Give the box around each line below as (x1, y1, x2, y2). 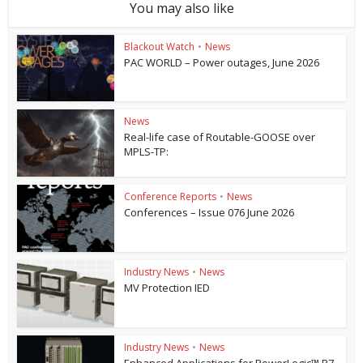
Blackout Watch (124, 39, 195, 53)
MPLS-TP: (124, 144, 169, 160)
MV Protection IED (124, 280, 211, 295)
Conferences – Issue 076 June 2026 (124, 205, 295, 220)
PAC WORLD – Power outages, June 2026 (124, 54, 320, 70)
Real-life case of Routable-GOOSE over (124, 130, 316, 145)
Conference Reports (124, 190, 217, 204)
